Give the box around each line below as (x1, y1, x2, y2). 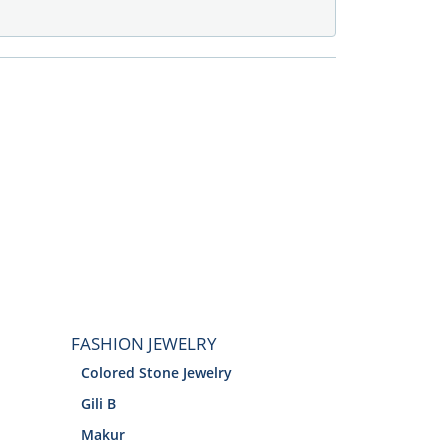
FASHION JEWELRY (71, 332, 217, 356)
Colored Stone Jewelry (81, 363, 232, 383)
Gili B (81, 394, 116, 414)
